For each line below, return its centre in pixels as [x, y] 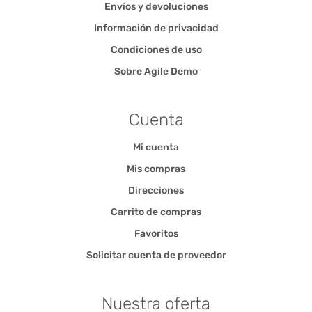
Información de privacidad [156, 28]
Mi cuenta [156, 147]
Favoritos [156, 233]
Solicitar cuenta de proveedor [156, 255]
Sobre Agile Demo [156, 71]
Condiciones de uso [156, 49]
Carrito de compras [156, 212]
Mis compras [156, 169]
